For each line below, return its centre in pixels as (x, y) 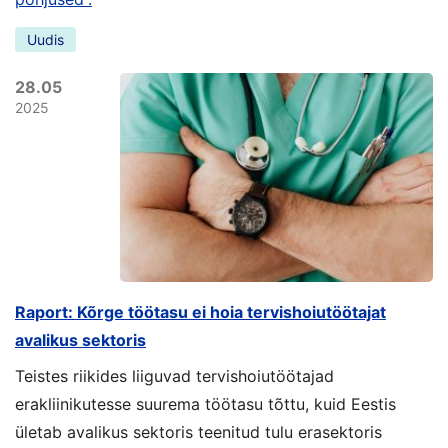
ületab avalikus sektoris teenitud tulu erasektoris (198, 431)
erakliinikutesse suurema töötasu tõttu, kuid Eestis (205, 403)
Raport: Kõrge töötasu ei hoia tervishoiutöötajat (200, 311)
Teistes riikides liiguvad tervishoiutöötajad (174, 375)
